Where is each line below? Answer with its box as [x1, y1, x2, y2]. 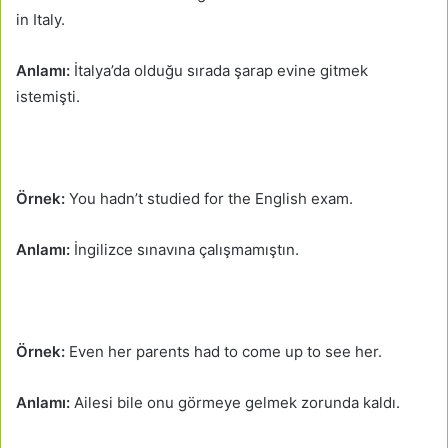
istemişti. [16, 86, 80, 106]
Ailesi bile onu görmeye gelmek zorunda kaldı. [74, 392, 400, 412]
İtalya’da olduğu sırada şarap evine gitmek [74, 60, 368, 80]
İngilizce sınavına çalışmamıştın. [74, 239, 299, 259]
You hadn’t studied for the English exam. [65, 188, 353, 208]
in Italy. [16, 9, 65, 29]
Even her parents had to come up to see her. [65, 341, 382, 361]
